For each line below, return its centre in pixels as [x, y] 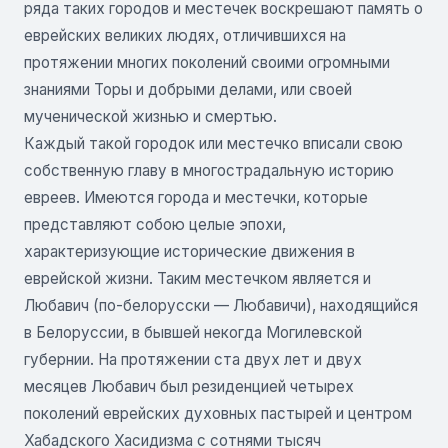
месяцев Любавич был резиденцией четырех [189, 386]
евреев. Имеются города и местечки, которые [196, 197]
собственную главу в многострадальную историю [209, 170]
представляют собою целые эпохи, [155, 224]
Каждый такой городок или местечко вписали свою [213, 143]
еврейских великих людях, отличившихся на [185, 35]
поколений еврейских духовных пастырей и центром [218, 413]
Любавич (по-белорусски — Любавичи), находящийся [221, 305]
